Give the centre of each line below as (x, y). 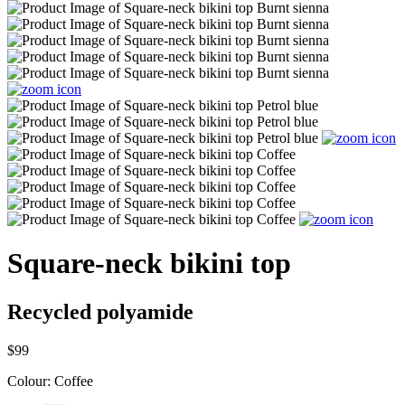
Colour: (31, 381)
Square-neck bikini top (149, 264)
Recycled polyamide (100, 311)
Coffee (74, 381)
